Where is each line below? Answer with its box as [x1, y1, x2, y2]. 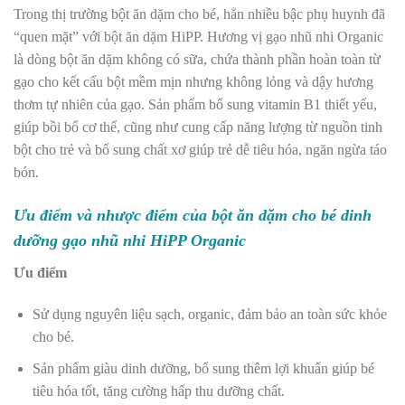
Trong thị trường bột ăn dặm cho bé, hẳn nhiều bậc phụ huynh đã [14, 6, 385, 23]
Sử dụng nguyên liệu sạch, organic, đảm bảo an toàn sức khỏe [32, 306, 387, 322]
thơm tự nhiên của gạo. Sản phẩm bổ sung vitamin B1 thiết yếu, [14, 97, 377, 113]
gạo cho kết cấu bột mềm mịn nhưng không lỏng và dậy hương [14, 74, 373, 90]
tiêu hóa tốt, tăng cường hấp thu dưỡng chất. [32, 382, 288, 399]
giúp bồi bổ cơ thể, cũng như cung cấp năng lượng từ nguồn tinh [14, 119, 382, 136]
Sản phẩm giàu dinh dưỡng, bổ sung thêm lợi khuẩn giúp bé [32, 360, 374, 376]
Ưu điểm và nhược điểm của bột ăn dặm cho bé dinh [14, 206, 372, 225]
